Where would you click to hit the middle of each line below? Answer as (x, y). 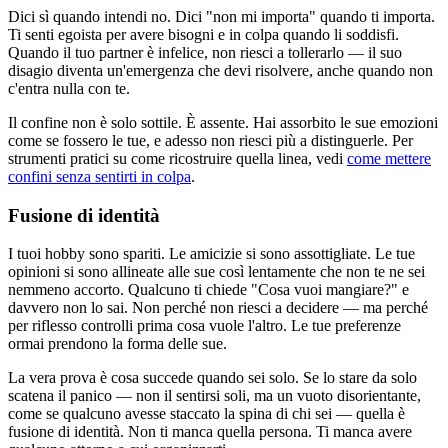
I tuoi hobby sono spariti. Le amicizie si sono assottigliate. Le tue (211, 254)
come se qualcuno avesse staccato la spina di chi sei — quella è (206, 414)
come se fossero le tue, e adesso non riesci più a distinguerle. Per (210, 140)
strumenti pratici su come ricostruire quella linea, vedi (175, 158)
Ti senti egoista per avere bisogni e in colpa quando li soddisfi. (203, 34)
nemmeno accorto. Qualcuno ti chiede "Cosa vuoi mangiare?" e (208, 290)
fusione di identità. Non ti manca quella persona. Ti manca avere (210, 432)
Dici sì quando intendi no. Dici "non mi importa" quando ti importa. (221, 16)
